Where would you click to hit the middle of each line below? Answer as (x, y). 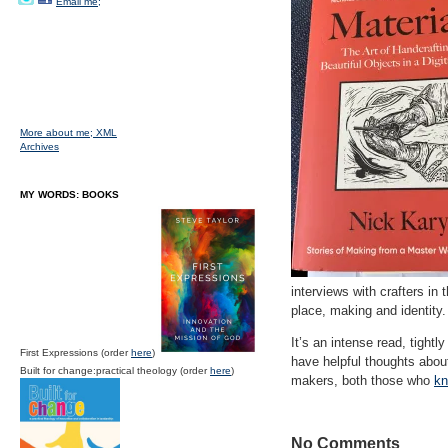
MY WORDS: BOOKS (69, 194)
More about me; (58, 132)
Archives (39, 146)
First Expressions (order (75, 352)
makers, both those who (362, 380)
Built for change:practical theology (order (115, 370)
